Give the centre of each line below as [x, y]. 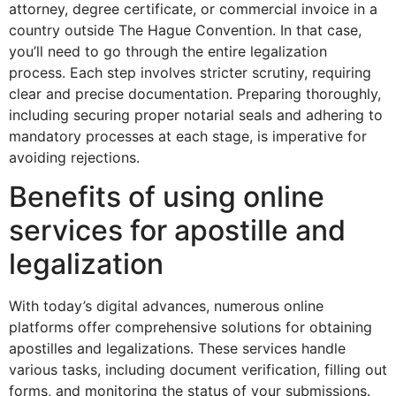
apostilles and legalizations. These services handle [177, 349]
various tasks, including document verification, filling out [198, 370]
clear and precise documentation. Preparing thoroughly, [195, 93]
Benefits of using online [167, 197]
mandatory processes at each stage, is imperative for [188, 136]
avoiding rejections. [74, 157]
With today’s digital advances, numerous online [166, 306]
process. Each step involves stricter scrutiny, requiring [190, 72]
